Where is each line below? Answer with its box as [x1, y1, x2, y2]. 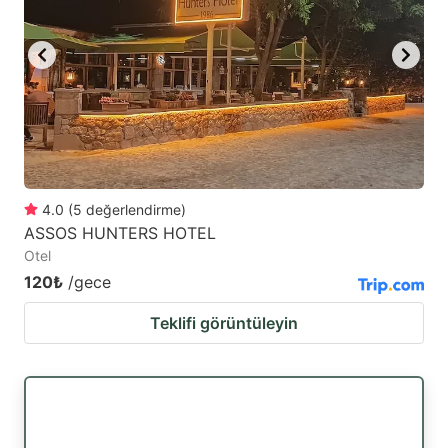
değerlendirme [86, 200, 181, 218]
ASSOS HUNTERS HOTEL [24, 222, 216, 243]
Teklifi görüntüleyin [150, 312, 298, 333]
